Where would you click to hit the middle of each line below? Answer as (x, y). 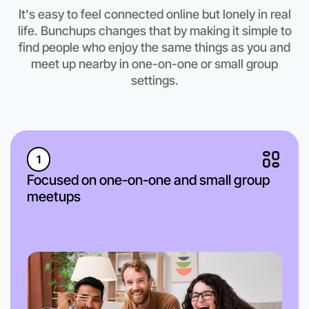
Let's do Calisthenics (103, 22)
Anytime (63, 48)
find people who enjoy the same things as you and (154, 48)
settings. (154, 81)
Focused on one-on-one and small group (148, 180)
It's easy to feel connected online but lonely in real (154, 14)
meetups (54, 197)
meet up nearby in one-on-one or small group (154, 64)
